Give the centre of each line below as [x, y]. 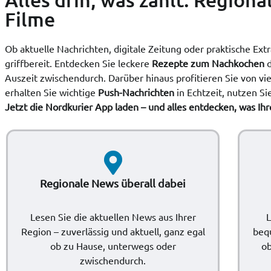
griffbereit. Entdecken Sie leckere [78, 63]
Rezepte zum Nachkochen [208, 63]
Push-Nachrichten [136, 92]
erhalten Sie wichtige [51, 92]
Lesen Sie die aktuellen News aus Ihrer [113, 216]
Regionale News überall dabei [113, 183]
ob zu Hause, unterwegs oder [113, 245]
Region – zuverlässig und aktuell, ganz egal [113, 231]
